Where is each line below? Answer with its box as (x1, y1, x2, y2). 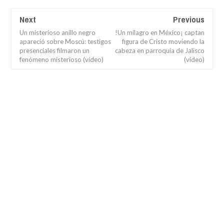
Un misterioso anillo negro (19, 28, 95, 37)
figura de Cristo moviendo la (122, 37, 204, 46)
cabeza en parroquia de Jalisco (115, 46, 204, 55)
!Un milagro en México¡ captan (115, 28, 204, 37)
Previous (173, 13, 204, 25)
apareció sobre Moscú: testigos (19, 37, 111, 46)
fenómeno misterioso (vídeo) (19, 55, 103, 64)
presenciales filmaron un (19, 46, 89, 55)
